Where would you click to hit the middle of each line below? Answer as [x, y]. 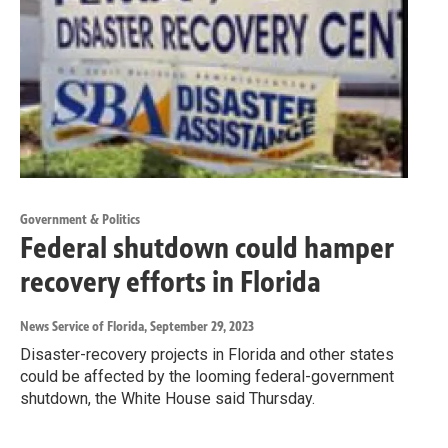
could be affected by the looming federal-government [207, 376]
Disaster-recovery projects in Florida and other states [207, 354]
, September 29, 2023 [199, 326]
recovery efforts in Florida [170, 281]
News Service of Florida [82, 326]
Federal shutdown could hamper [207, 247]
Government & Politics [80, 219]
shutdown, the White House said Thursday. [167, 398]
